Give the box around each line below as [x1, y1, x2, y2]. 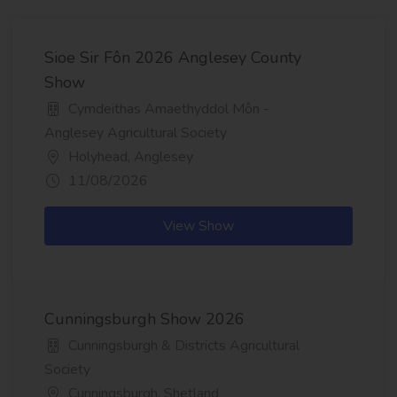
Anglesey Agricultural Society [44, 123, 227, 144]
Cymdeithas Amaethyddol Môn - [65, 99, 269, 120]
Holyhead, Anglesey [65, 147, 193, 167]
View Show [163, 216, 234, 237]
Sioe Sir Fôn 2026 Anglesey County [44, 47, 301, 69]
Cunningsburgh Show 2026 [44, 308, 245, 331]
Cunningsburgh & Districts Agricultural [65, 336, 300, 356]
